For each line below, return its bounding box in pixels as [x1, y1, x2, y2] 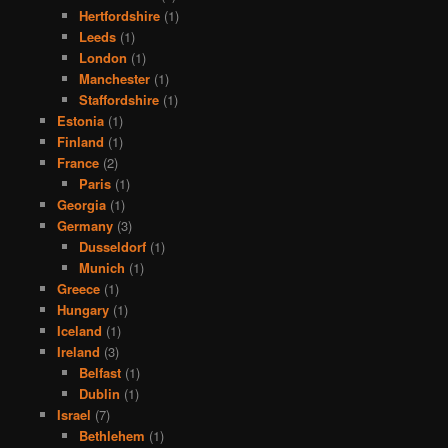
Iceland [56, 320, 102, 340]
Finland [56, 131, 104, 151]
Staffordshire [79, 89, 160, 109]
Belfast [79, 362, 122, 382]
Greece [56, 278, 100, 298]
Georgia [56, 194, 106, 214]
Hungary [56, 299, 109, 319]
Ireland [56, 341, 100, 361]
